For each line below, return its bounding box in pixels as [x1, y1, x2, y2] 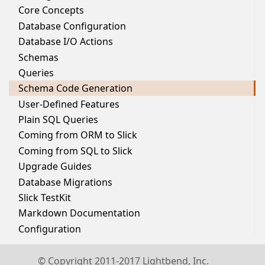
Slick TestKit [18, 190, 71, 204]
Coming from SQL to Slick [18, 144, 132, 157]
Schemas [18, 50, 59, 64]
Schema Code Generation [18, 82, 132, 95]
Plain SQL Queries [18, 113, 98, 127]
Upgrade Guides [18, 160, 92, 173]
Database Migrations [18, 175, 112, 189]
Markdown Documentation [18, 206, 140, 220]
